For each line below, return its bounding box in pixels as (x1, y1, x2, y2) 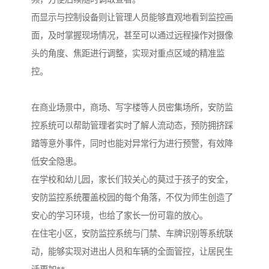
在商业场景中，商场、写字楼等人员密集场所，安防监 (31, 103, 233, 113)
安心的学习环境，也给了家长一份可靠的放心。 (31, 211, 208, 221)
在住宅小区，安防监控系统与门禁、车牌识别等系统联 (31, 229, 233, 239)
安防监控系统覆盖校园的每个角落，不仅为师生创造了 (31, 193, 233, 203)
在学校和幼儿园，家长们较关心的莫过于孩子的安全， (31, 175, 233, 185)
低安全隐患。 (31, 157, 82, 167)
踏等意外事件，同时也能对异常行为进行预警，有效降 (31, 139, 233, 149)
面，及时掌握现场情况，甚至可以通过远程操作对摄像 (31, 31, 233, 41)
